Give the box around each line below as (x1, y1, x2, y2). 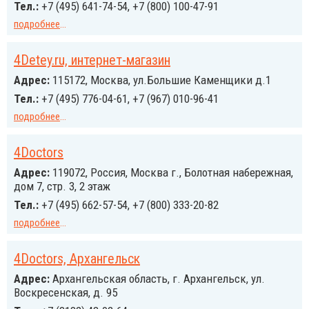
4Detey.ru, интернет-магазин (14, 52, 170, 68)
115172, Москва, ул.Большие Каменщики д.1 (50, 73, 271, 87)
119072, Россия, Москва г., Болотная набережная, (50, 166, 293, 179)
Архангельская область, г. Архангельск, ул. (50, 272, 265, 286)
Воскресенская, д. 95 (14, 286, 117, 299)
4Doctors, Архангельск (14, 250, 140, 267)
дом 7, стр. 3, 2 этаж (14, 179, 110, 193)
